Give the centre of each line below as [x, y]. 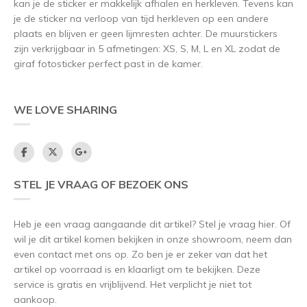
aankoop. [35, 299]
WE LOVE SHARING [65, 109]
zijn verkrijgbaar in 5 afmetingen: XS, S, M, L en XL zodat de [147, 48]
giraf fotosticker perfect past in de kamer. [108, 63]
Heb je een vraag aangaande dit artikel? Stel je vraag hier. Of [152, 224]
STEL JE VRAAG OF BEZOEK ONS [101, 184]
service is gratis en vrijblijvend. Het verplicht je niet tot [133, 284]
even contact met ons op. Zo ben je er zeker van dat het [140, 254]
